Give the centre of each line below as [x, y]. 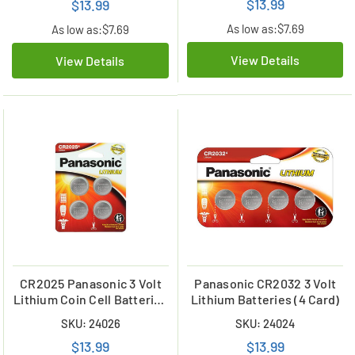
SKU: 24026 [90, 323]
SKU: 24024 [265, 323]
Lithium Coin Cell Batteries [91, 299]
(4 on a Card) [91, 315]
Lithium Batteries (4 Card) [265, 299]
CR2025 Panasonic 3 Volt [91, 283]
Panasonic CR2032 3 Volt [265, 283]
